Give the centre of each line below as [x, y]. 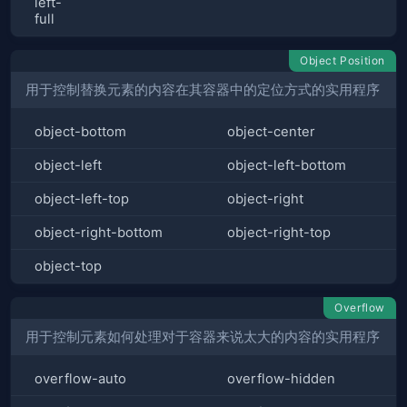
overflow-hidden [281, 378]
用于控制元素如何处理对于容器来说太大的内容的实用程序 [203, 337]
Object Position [342, 61]
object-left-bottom [287, 166]
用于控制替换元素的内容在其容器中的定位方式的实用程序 [203, 89]
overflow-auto [80, 378]
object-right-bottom [99, 233]
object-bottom [80, 132]
